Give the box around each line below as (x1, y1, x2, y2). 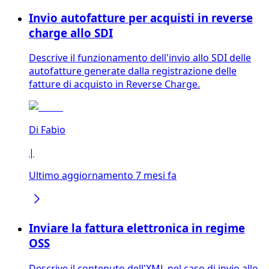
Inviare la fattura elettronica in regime (29, 220, 245, 236)
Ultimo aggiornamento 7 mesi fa (29, 169, 177, 183)
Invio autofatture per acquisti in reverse (29, 10, 253, 25)
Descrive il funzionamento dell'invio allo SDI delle (29, 51, 251, 65)
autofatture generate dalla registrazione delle (29, 64, 237, 78)
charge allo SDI (29, 25, 113, 40)
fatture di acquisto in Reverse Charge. (29, 77, 200, 91)
